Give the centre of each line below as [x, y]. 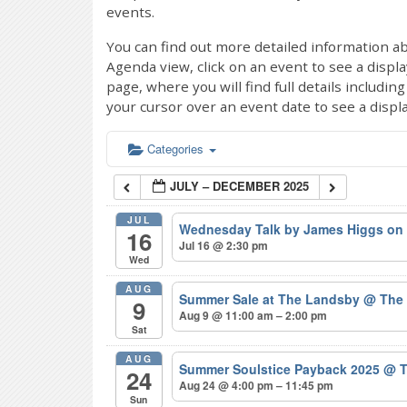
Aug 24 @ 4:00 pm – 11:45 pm [257, 386]
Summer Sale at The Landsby [272, 299]
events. [130, 12]
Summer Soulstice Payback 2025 [282, 369]
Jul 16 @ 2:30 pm [224, 246]
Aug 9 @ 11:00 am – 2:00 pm [253, 316]
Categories [177, 149]
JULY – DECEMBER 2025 [240, 186]
